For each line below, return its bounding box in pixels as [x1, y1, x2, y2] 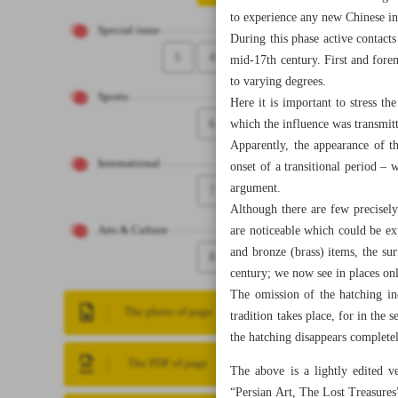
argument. [230, 178, 282, 199]
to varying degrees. [230, 71, 327, 92]
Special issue [98, 21, 160, 40]
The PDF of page [128, 354, 209, 373]
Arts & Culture [98, 221, 168, 240]
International [98, 155, 160, 173]
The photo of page [123, 303, 212, 322]
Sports [98, 88, 128, 107]
